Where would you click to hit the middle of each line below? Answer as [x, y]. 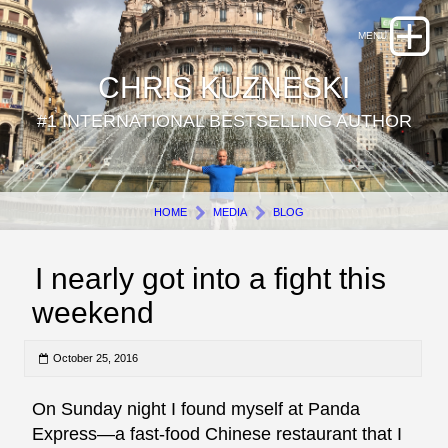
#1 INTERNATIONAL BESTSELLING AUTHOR [224, 121]
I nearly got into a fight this [211, 279]
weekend [93, 313]
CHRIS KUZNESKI [224, 87]
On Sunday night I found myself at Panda [196, 409]
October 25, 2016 [95, 358]
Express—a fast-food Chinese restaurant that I [217, 434]
